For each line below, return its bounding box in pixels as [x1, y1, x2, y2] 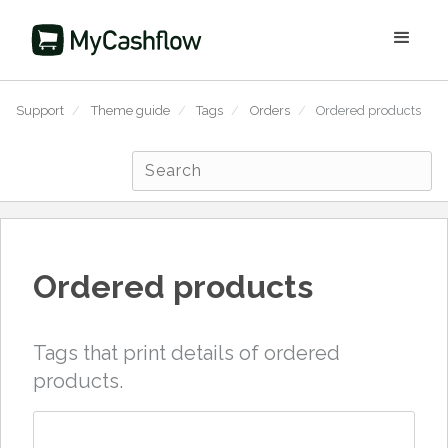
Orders [249, 103, 290, 118]
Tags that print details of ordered [33, 341, 340, 365]
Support [16, 103, 64, 118]
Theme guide [90, 103, 170, 118]
